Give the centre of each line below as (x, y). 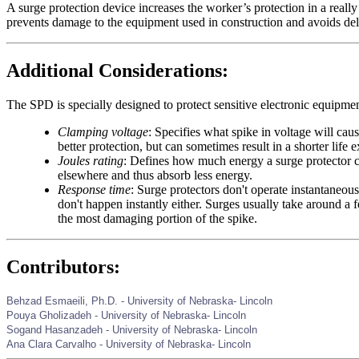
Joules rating (91, 160)
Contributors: (63, 266)
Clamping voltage (103, 131)
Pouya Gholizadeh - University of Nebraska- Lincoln (126, 315)
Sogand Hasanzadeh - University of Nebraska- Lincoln (132, 329)
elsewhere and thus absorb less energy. (155, 175)
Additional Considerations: (117, 71)
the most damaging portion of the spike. (157, 218)
